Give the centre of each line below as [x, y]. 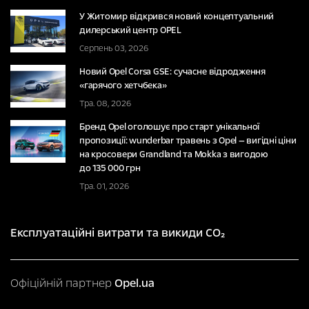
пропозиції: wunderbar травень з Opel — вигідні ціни [188, 141]
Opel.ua [134, 283]
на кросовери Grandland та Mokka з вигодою [173, 155]
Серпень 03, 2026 [114, 49]
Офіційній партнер [62, 283]
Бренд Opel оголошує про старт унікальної [169, 127]
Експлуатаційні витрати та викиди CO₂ [118, 233]
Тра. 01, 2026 [104, 187]
